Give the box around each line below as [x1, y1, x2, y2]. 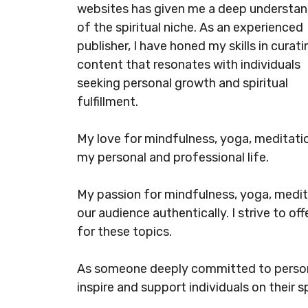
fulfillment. [77, 94, 141, 109]
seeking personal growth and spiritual [77, 76, 288, 91]
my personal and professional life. [77, 150, 269, 165]
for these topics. [77, 224, 175, 239]
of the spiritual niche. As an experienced [77, 20, 303, 35]
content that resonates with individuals [77, 57, 300, 72]
